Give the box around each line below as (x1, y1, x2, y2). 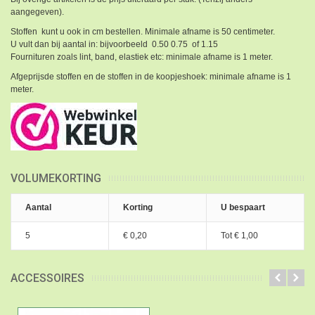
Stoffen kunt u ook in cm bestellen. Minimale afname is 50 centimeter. (11, 26, 275, 37)
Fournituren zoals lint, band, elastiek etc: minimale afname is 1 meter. (11, 51, 273, 62)
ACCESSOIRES (11, 271, 84, 285)
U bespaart (221, 202, 265, 212)
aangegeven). (11, 6, 64, 17)
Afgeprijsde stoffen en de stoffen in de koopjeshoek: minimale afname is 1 (11, 71, 291, 82)
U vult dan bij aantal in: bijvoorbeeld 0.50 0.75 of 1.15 (11, 39, 218, 49)
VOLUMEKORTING (11, 171, 101, 185)
